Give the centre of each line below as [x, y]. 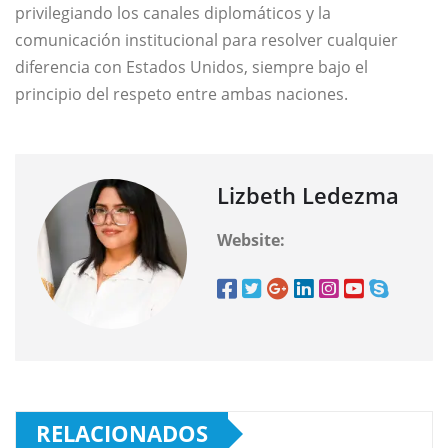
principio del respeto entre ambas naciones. [181, 94]
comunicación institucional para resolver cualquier [206, 40]
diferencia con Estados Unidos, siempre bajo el [191, 67]
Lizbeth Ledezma [308, 195]
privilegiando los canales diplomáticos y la [173, 13]
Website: [251, 240]
